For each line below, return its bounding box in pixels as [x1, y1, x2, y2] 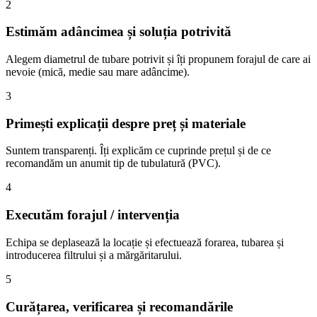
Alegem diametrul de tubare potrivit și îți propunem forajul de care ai [6, 53, 311, 66]
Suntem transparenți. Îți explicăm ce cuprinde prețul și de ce [6, 144, 271, 157]
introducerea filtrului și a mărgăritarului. [6, 248, 182, 261]
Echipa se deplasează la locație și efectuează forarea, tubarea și [6, 236, 284, 248]
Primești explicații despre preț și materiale [6, 115, 246, 131]
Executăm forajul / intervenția [6, 207, 180, 223]
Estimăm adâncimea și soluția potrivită [6, 24, 231, 40]
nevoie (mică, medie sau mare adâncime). [6, 66, 190, 79]
